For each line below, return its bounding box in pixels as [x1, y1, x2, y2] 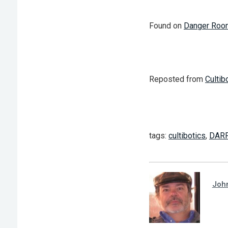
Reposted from [149, 74, 205, 84]
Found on [149, 20, 184, 31]
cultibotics [168, 131, 206, 141]
